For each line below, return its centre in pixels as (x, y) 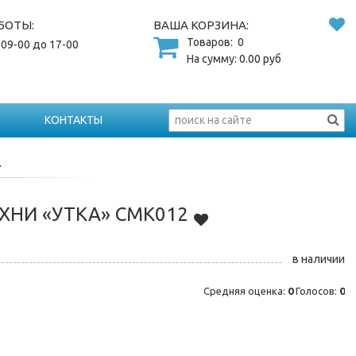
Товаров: (211, 42)
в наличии (319, 259)
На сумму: (213, 59)
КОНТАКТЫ (73, 120)
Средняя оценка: (246, 291)
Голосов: (316, 291)
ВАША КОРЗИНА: (201, 25)
